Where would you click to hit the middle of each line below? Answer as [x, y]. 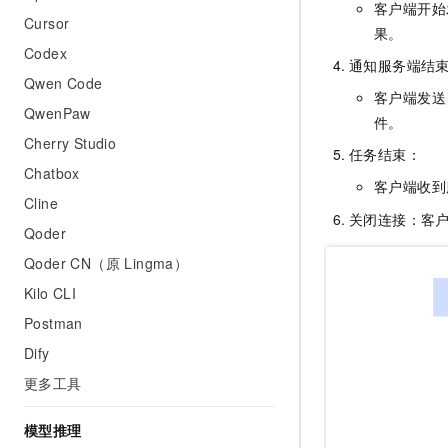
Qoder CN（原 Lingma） [106, 263]
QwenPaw [57, 113]
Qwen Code [63, 83]
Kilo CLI [50, 293]
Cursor [47, 23]
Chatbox [52, 173]
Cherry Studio [70, 143]
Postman [53, 323]
